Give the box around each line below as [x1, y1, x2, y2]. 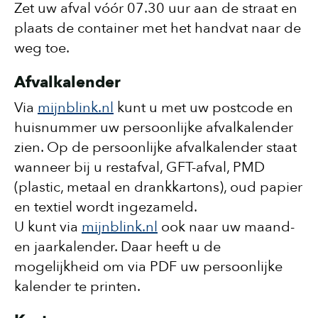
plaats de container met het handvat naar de [14, 18, 301, 38]
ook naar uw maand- [158, 217, 295, 236]
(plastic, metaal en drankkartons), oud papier [14, 177, 302, 197]
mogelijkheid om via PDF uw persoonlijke [14, 257, 283, 276]
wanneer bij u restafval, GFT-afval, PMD [14, 158, 265, 177]
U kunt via [14, 217, 82, 236]
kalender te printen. [14, 277, 141, 296]
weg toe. [14, 38, 70, 57]
